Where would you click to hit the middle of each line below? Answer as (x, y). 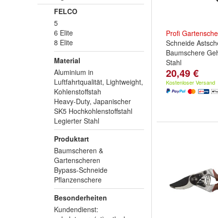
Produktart (72, 139)
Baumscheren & (79, 150)
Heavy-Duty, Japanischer (92, 101)
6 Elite (64, 33)
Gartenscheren (77, 160)
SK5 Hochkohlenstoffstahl (93, 111)
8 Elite (64, 42)
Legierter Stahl (77, 121)
